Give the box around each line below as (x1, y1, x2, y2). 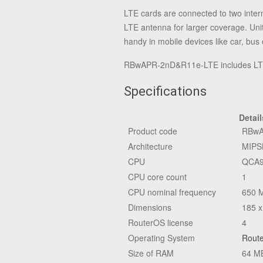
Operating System (128, 232, 195, 244)
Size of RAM (128, 247, 174, 259)
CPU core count (128, 171, 187, 183)
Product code (128, 125, 177, 137)
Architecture (128, 140, 173, 152)
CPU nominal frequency (128, 186, 216, 198)
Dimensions (128, 201, 171, 213)
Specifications (124, 84, 207, 99)
